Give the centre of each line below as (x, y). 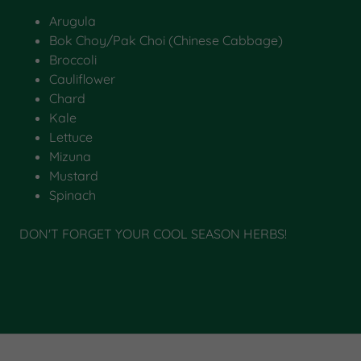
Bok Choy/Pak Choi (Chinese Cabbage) (166, 40)
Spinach (72, 195)
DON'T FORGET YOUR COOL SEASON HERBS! (153, 234)
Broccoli (73, 60)
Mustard (73, 176)
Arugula (72, 21)
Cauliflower (82, 79)
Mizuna (70, 156)
